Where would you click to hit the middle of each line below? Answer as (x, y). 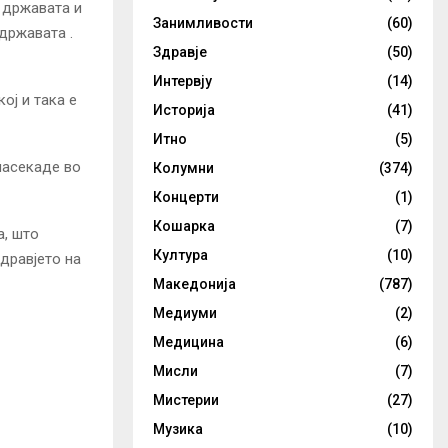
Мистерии (186, 400)
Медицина (188, 342)
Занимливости (203, 23)
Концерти (186, 197)
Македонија (194, 284)
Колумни (183, 168)
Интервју (182, 81)
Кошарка (184, 226)
